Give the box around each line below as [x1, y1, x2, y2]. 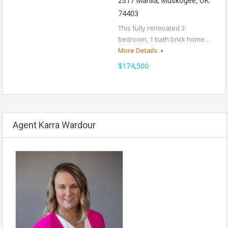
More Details [118, 45, 159, 55]
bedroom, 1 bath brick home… [118, 34, 210, 44]
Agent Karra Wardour [13, 120, 96, 130]
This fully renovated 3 [118, 23, 185, 33]
